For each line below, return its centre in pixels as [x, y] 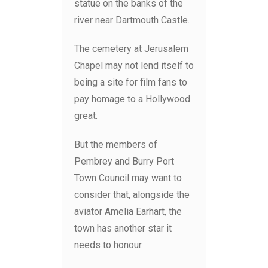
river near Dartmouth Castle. [132, 20]
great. [86, 116]
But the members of [116, 145]
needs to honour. [109, 245]
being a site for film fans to [131, 83]
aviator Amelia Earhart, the [128, 212]
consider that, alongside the [132, 195]
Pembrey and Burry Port [124, 162]
